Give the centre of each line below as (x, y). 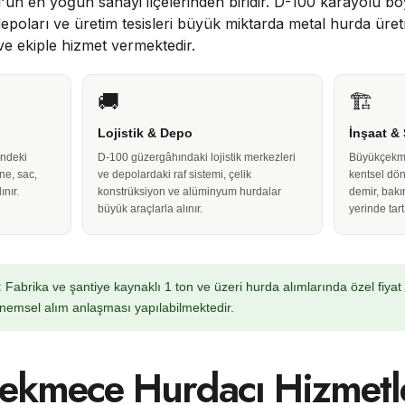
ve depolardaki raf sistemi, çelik (175, 174)
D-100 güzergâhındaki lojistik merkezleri (197, 157)
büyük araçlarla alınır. (151, 209)
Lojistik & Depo (146, 133)
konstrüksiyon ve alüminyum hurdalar (190, 192)
